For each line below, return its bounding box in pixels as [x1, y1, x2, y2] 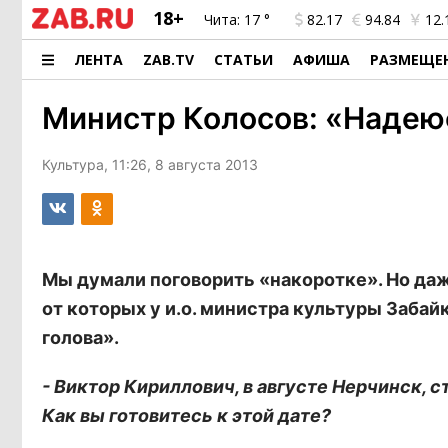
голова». [42, 327, 119, 348]
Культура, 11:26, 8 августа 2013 [42, 156, 258, 173]
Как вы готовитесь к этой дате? [42, 405, 331, 426]
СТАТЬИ [214, 50, 274, 69]
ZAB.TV [143, 50, 195, 69]
